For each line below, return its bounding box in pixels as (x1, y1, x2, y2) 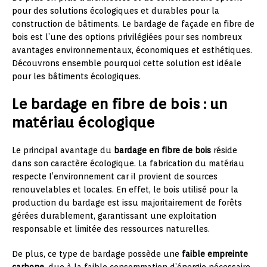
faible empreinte (182, 249, 248, 259)
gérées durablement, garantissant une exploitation (12, 211, 216, 221)
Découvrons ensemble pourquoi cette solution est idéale (12, 58, 241, 69)
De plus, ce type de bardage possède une (12, 249, 182, 259)
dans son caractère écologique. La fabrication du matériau (12, 159, 244, 169)
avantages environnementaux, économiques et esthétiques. (12, 45, 252, 55)
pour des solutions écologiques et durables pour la (12, 6, 219, 16)
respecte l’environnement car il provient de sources (12, 172, 218, 182)
